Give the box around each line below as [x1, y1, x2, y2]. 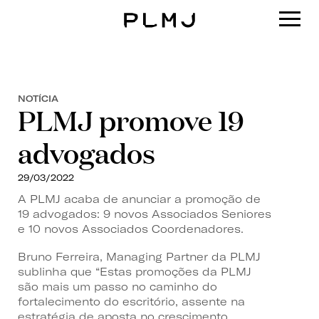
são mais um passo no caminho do [18, 279, 217, 293]
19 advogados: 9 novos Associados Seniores [18, 206, 271, 221]
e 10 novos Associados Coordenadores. [18, 221, 244, 236]
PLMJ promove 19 [18, 101, 244, 138]
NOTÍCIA [18, 93, 58, 104]
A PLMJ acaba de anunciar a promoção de [18, 192, 261, 206]
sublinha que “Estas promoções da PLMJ [18, 264, 251, 278]
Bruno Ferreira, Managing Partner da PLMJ [18, 249, 261, 263]
